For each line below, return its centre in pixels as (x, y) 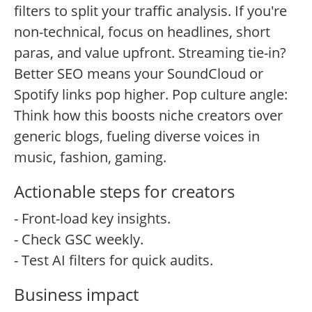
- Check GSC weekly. (79, 240)
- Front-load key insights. (92, 219)
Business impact (76, 295)
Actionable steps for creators (124, 192)
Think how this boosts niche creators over (148, 116)
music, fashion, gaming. (90, 157)
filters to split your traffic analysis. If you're (150, 11)
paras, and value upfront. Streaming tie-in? (150, 53)
